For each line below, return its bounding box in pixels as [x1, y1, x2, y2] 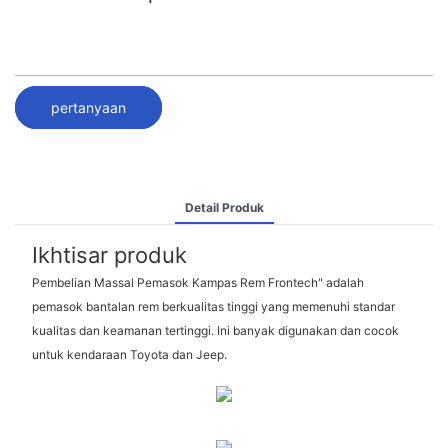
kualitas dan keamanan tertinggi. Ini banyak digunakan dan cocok [31, 323, 399, 339]
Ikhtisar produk [31, 241, 187, 268]
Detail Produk [184, 199, 264, 215]
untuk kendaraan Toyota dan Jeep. [31, 347, 227, 363]
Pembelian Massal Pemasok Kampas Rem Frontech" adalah [31, 275, 364, 291]
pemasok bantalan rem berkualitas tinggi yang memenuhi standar [31, 299, 395, 315]
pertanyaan [51, 98, 126, 116]
